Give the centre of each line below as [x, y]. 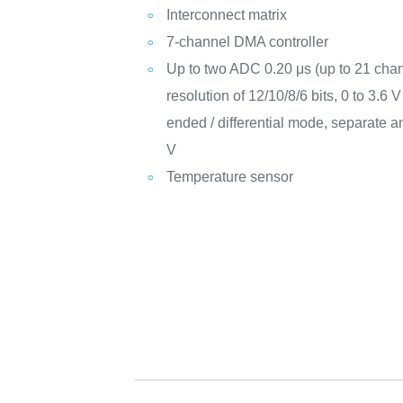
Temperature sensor [230, 177]
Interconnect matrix [227, 15]
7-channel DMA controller [248, 42]
